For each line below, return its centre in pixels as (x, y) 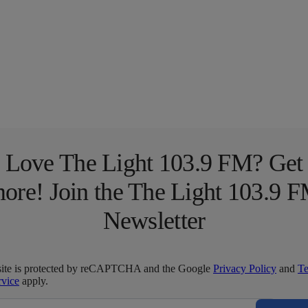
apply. (34, 280)
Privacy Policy (245, 268)
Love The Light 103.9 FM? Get (154, 163)
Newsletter (154, 220)
